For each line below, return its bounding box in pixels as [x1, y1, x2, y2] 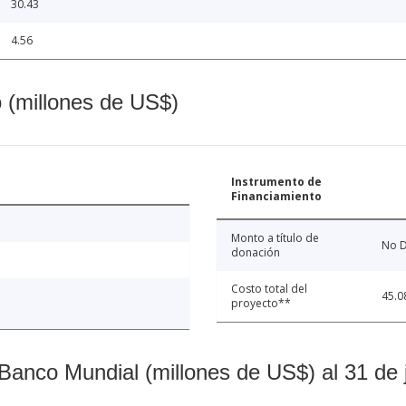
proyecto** [231, 295, 291, 311]
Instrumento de [231, 173, 322, 189]
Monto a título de [231, 229, 319, 246]
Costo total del [231, 280, 307, 296]
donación [231, 244, 280, 260]
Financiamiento [231, 188, 322, 204]
